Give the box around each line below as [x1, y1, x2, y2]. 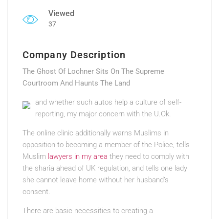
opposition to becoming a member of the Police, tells [22, 140, 190, 149]
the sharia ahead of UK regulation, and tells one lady [22, 164, 187, 173]
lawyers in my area [48, 152, 108, 161]
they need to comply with [108, 152, 189, 161]
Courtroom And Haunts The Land [22, 79, 130, 88]
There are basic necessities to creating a [22, 206, 153, 215]
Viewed [48, 9, 74, 18]
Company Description [22, 49, 126, 61]
